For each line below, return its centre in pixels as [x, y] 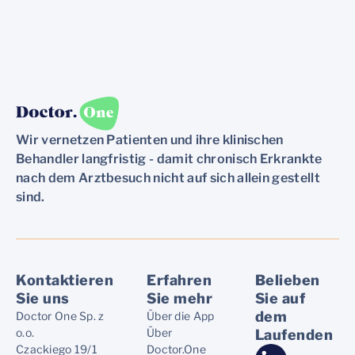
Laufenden [294, 335]
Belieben [287, 281]
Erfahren [179, 281]
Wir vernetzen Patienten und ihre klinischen [150, 140]
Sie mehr [180, 299]
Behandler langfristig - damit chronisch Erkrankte [169, 159]
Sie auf [280, 299]
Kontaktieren [65, 281]
